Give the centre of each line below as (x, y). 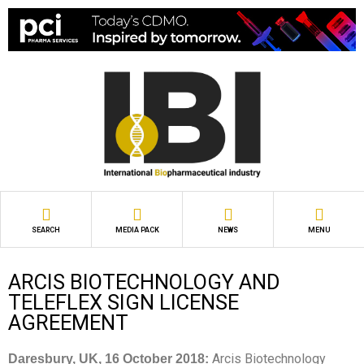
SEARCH (46, 230)
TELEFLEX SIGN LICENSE (123, 302)
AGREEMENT (68, 322)
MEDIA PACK (137, 230)
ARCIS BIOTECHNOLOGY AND (144, 282)
